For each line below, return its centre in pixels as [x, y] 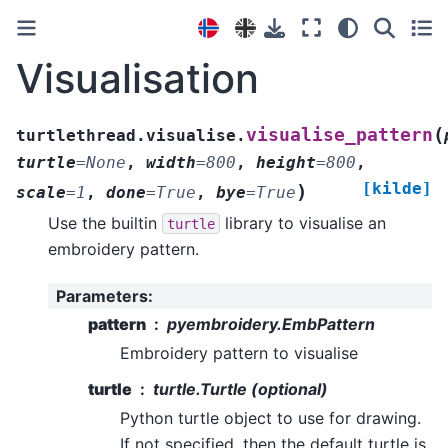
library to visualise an [303, 222]
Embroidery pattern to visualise [239, 352]
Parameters [102, 296]
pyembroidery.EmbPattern [271, 323]
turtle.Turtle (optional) [240, 388]
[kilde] [397, 188]
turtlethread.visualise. [131, 135]
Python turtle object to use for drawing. [270, 417]
